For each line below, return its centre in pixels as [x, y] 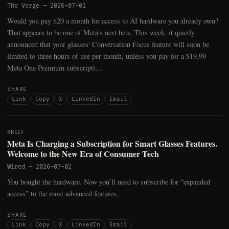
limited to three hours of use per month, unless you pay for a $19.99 [107, 56]
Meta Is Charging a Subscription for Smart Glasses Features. [112, 144]
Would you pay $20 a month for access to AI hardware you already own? [113, 21]
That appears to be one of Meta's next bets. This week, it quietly [101, 33]
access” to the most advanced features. [63, 194]
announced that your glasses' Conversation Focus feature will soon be [108, 44]
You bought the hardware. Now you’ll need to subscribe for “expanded [109, 182]
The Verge [23, 6]
